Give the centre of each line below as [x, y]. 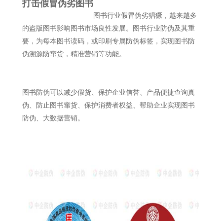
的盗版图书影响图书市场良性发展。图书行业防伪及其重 [108, 28]
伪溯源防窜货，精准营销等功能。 [74, 54]
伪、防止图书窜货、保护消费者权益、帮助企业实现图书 [108, 105]
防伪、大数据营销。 [53, 118]
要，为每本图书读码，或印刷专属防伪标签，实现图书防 [108, 41]
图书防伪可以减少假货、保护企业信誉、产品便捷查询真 [108, 92]
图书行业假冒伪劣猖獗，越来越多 [145, 16]
